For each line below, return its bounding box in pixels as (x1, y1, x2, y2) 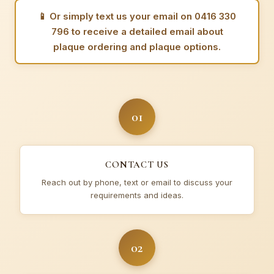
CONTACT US (105, 159, 169, 170)
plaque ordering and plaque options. (53, 41, 221, 53)
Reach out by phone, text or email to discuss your (42, 177, 232, 187)
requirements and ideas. (91, 190, 183, 200)
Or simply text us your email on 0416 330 (50, 10, 236, 22)
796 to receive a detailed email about (51, 26, 223, 37)
